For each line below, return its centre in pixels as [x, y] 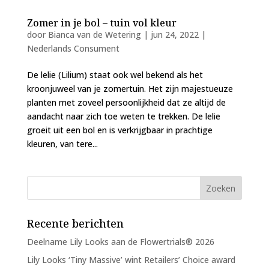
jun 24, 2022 [174, 34]
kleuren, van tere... [62, 144]
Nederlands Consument [73, 48]
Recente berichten [75, 223]
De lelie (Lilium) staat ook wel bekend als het [115, 74]
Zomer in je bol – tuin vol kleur [101, 23]
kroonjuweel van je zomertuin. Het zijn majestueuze [130, 88]
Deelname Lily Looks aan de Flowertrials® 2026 [120, 241]
